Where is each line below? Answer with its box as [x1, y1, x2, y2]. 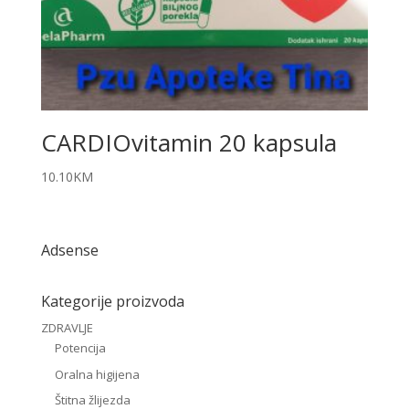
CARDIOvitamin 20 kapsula [40, 126, 337, 159]
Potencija [54, 340, 106, 357]
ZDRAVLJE [40, 320, 93, 337]
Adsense [40, 240, 99, 261]
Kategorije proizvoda [40, 291, 184, 312]
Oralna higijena [54, 365, 140, 383]
